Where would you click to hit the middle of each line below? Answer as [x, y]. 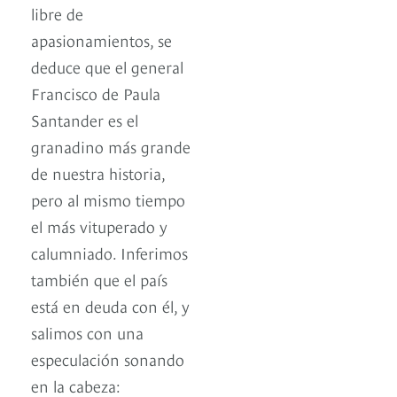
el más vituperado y [99, 226]
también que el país [99, 279]
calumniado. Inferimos [109, 253]
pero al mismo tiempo [108, 199]
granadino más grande [111, 146]
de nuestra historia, [98, 173]
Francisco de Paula [96, 93]
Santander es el [85, 120]
